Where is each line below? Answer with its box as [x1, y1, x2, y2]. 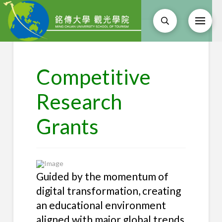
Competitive [36, 64, 151, 89]
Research [36, 89, 122, 114]
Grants [36, 114, 99, 139]
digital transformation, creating [36, 184, 181, 197]
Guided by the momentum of [36, 169, 168, 182]
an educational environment [36, 198, 166, 211]
